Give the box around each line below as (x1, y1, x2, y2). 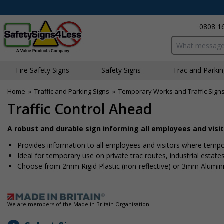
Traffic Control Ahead (7, 99, 152, 118)
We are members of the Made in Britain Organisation (7, 200, 149, 208)
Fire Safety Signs (16, 65, 69, 75)
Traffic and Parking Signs (34, 87, 109, 96)
